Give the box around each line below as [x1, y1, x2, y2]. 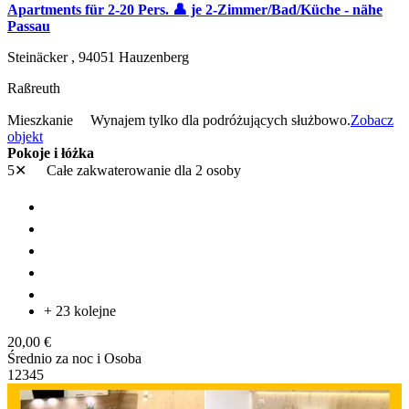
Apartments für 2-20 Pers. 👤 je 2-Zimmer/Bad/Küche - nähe [7, 2, 383, 18]
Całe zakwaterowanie [43, 163, 174, 179]
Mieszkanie [7, 112, 77, 129]
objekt [7, 129, 43, 145]
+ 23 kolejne [44, 303, 116, 320]
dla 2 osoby [174, 163, 241, 179]
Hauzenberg [119, 49, 189, 66]
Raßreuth [7, 80, 60, 97]
